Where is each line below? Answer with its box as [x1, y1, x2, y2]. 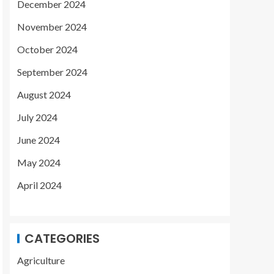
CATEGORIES [24, 230, 100, 247]
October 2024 [17, 43, 78, 55]
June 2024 [17, 134, 60, 146]
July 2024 [17, 111, 57, 123]
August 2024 [17, 89, 71, 100]
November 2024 [17, 21, 87, 32]
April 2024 [17, 179, 62, 191]
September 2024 [17, 66, 87, 78]
